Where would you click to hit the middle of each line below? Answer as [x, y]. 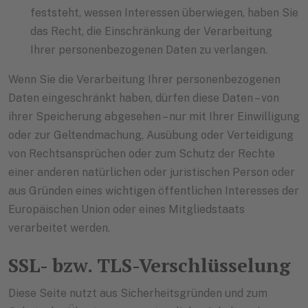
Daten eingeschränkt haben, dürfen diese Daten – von [144, 98]
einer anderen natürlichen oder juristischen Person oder [152, 172]
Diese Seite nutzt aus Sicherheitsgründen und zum [138, 293]
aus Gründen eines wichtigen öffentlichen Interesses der [154, 190]
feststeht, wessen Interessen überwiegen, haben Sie [164, 12]
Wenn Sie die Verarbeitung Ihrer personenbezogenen [144, 79]
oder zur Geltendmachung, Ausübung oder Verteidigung [151, 135]
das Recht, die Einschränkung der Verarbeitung [151, 31]
